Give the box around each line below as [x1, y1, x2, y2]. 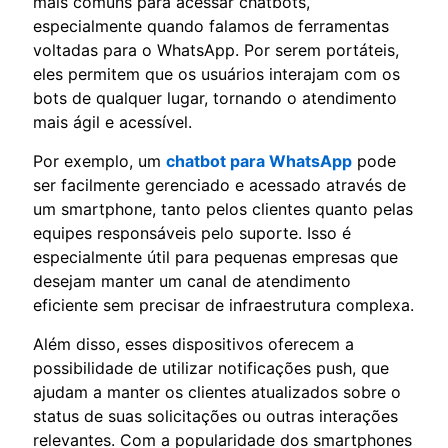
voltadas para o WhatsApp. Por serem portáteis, [33, 39, 399, 60]
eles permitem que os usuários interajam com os [33, 63, 400, 84]
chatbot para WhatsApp [166, 150, 352, 171]
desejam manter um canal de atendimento [33, 270, 351, 291]
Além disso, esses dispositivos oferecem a [33, 333, 354, 354]
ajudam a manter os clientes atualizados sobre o [33, 381, 401, 402]
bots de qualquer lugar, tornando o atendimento [33, 87, 397, 108]
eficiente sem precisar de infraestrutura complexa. [33, 294, 414, 315]
